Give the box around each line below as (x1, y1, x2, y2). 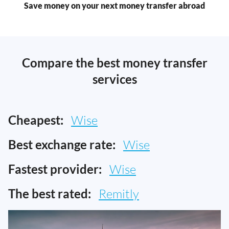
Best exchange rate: (8, 137, 116, 152)
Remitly (99, 186, 139, 202)
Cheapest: (8, 112, 63, 128)
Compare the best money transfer (21, 55, 208, 71)
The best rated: (8, 186, 91, 201)
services (92, 72, 137, 87)
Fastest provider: (8, 162, 102, 177)
